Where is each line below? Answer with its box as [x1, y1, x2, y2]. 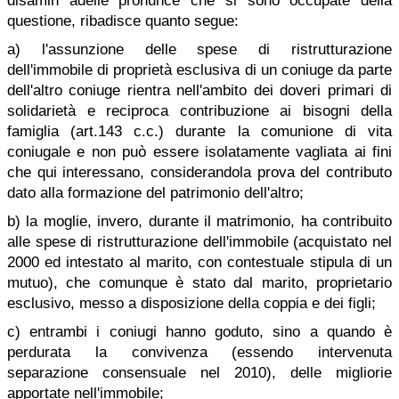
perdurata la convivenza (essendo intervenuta [7, 344, 392, 361]
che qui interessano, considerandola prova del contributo [7, 164, 392, 181]
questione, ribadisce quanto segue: [7, 12, 239, 29]
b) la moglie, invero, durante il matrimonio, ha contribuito [7, 213, 392, 230]
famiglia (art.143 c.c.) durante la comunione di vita [7, 123, 392, 140]
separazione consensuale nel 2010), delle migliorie [7, 364, 392, 381]
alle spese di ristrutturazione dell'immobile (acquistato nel [7, 233, 392, 250]
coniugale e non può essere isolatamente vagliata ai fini [7, 143, 392, 160]
